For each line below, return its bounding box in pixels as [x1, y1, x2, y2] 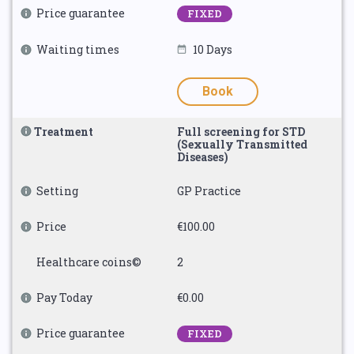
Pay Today [36, 290, 92, 305]
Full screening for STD [177, 124, 305, 139]
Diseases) [177, 149, 228, 164]
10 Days [193, 42, 232, 57]
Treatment [34, 124, 93, 139]
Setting [36, 183, 78, 198]
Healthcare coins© [36, 254, 141, 269]
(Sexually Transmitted [177, 137, 307, 152]
